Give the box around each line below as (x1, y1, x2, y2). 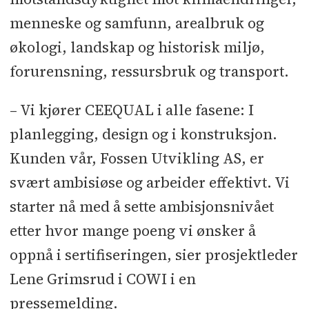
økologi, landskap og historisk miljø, (9, 37, 265, 57)
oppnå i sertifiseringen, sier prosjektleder (9, 244, 298, 265)
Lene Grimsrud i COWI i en (9, 268, 196, 289)
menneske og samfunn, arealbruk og (9, 12, 264, 33)
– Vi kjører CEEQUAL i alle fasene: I (9, 99, 254, 120)
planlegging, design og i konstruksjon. (9, 123, 277, 144)
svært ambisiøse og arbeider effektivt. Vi (9, 172, 290, 192)
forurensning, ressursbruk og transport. (9, 61, 289, 81)
